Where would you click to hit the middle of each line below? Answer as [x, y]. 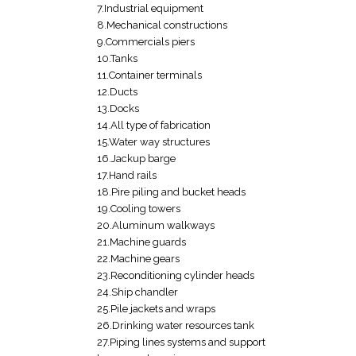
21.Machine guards [141, 242]
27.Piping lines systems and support [181, 342]
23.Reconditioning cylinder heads [176, 276]
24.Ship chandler [137, 292]
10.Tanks [117, 59]
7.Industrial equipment [150, 9]
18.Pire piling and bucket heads [171, 192]
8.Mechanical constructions [162, 25]
